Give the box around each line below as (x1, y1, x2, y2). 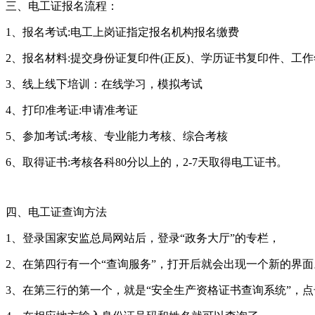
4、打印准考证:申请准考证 (6, 103, 138, 116)
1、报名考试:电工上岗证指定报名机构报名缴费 (6, 25, 239, 38)
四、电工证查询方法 (6, 205, 107, 218)
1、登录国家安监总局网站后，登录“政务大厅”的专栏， (6, 231, 280, 244)
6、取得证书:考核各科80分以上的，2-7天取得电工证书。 (6, 155, 288, 168)
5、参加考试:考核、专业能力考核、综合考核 (6, 129, 228, 142)
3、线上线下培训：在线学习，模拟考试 (6, 77, 202, 90)
